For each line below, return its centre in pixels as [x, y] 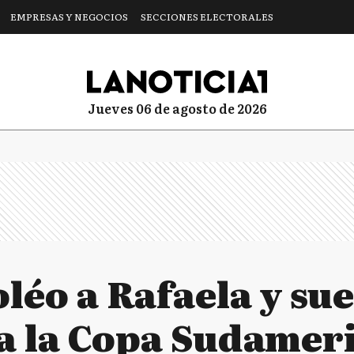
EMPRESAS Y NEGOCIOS [69, 17]
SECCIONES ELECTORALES [207, 17]
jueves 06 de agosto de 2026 [181, 108]
